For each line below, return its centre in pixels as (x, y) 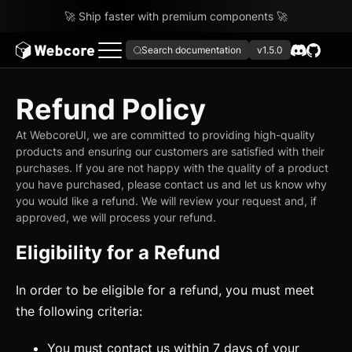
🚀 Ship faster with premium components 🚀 (176, 16)
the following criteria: (79, 311)
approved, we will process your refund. (116, 217)
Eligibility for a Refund (118, 253)
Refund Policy (111, 109)
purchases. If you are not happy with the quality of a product (172, 168)
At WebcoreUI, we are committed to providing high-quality (165, 135)
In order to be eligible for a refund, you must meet (165, 290)
